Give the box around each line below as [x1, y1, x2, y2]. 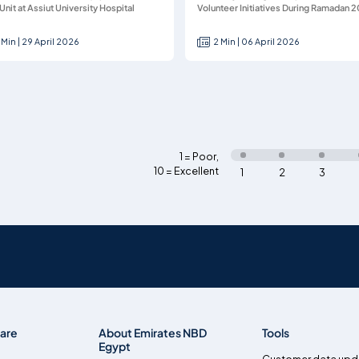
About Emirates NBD [99, 325, 208, 340]
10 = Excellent [154, 164, 220, 178]
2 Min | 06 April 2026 [213, 35, 301, 46]
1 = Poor [179, 150, 217, 163]
